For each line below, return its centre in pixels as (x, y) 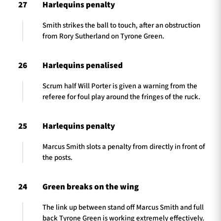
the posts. (57, 157)
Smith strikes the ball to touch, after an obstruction (121, 25)
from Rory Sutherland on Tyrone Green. (103, 36)
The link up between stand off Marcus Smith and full (123, 207)
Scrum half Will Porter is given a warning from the (120, 86)
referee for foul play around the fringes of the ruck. (121, 97)
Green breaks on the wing (91, 187)
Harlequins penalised (83, 66)
